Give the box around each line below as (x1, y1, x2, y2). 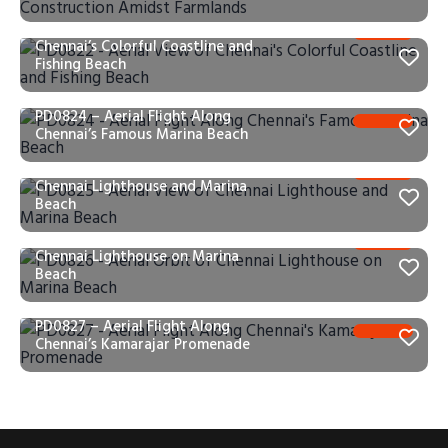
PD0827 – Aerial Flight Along (35, 313, 230, 339)
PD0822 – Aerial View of (35, 15, 200, 41)
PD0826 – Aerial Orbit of (35, 225, 203, 251)
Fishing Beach (35, 51, 126, 77)
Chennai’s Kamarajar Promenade (35, 331, 250, 357)
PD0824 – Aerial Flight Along (35, 103, 231, 129)
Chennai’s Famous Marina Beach (35, 121, 248, 147)
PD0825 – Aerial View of (35, 155, 199, 181)
